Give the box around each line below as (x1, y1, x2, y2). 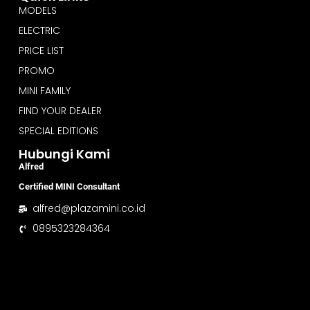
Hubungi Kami (18, 145, 110, 163)
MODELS (18, 3, 57, 17)
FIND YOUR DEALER (18, 103, 102, 118)
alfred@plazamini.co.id (32, 201, 145, 216)
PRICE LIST (18, 43, 64, 57)
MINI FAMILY (18, 83, 71, 98)
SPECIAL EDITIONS (18, 123, 98, 138)
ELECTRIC (18, 23, 60, 37)
